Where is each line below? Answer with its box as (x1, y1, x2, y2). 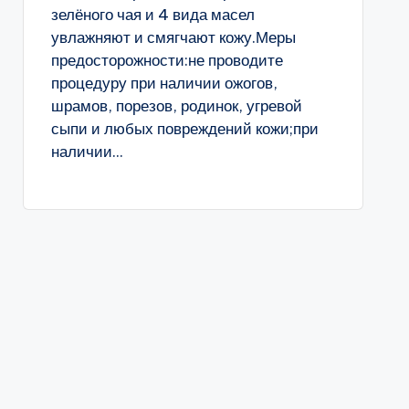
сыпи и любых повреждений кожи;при (50, 119, 319, 139)
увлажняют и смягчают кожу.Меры (50, 27, 296, 47)
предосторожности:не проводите (50, 50, 283, 70)
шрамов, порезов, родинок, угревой (50, 96, 302, 116)
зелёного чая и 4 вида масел (50, 5, 255, 25)
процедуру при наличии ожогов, (50, 73, 278, 93)
